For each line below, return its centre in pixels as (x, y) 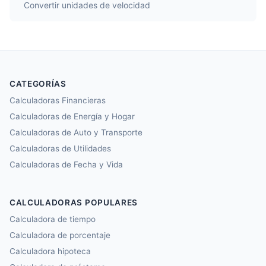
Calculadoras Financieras (58, 100)
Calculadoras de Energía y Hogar (72, 116)
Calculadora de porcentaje (60, 235)
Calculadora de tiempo (53, 219)
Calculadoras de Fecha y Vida (66, 164)
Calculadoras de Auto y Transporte (76, 132)
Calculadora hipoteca (50, 251)
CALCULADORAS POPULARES (74, 202)
